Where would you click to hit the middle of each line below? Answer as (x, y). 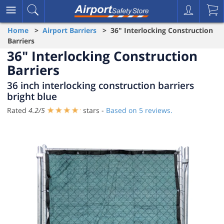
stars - (93, 110)
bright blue (32, 96)
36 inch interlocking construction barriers (100, 85)
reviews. (158, 110)
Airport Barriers (69, 30)
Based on (122, 110)
